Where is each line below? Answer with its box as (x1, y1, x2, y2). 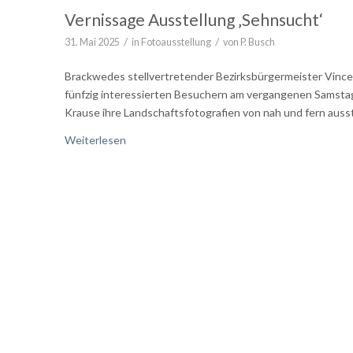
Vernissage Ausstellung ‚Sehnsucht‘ (65, 9, 323, 29)
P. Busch (240, 35, 275, 48)
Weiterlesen (65, 132, 126, 147)
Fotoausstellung (141, 35, 211, 48)
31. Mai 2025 (65, 35, 120, 48)
